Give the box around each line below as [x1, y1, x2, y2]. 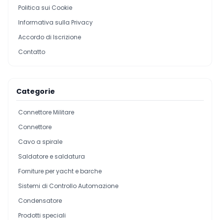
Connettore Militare [18, 108, 74, 116]
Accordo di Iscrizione [18, 33, 81, 41]
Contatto [18, 48, 45, 56]
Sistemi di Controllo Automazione [18, 182, 118, 190]
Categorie [16, 86, 55, 96]
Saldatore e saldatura [18, 152, 85, 161]
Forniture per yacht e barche [18, 167, 102, 175]
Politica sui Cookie [18, 3, 72, 12]
